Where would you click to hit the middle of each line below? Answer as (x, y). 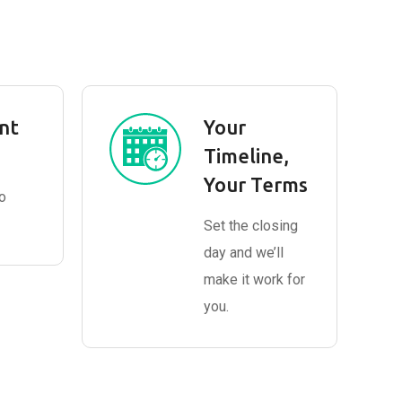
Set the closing (251, 226)
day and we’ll (244, 253)
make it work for (254, 280)
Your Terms (256, 184)
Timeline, (246, 156)
